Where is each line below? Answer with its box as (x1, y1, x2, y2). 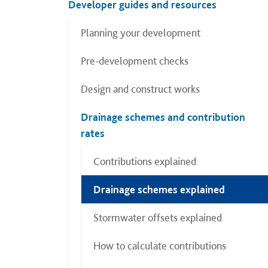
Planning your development (81, 26, 200, 39)
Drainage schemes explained (93, 183, 225, 196)
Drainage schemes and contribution (81, 111, 245, 123)
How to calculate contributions (93, 239, 226, 252)
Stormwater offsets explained (93, 211, 222, 224)
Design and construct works (81, 83, 200, 95)
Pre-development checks (81, 54, 188, 67)
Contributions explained (93, 155, 196, 167)
